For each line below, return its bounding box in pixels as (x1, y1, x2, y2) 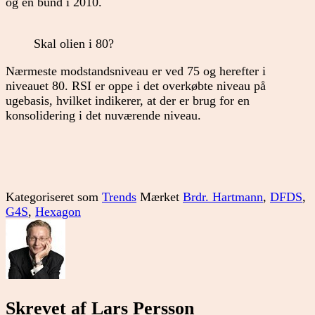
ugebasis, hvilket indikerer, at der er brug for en (6, 93, 250, 108)
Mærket (140, 189, 183, 204)
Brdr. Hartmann (183, 189, 263, 204)
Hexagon (35, 204, 81, 219)
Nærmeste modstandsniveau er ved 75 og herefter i (6, 63, 266, 78)
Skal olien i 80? (34, 37, 114, 51)
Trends (102, 189, 136, 204)
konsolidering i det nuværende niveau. (6, 108, 201, 122)
